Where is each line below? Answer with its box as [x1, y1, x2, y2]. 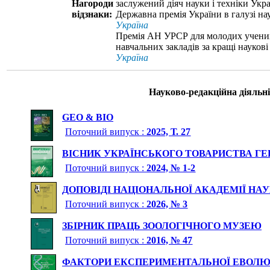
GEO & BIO [62, 112, 113, 123]
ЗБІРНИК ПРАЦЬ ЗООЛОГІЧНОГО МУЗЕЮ [62, 221, 262, 231]
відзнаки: [72, 9, 112, 20]
